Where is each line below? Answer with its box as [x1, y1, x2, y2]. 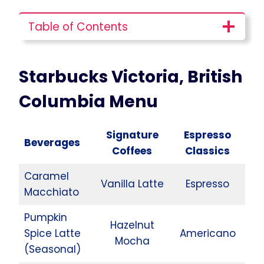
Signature [105, 127, 159, 142]
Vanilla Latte [100, 176, 164, 191]
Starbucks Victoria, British [19, 65, 242, 88]
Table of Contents [28, 18, 128, 35]
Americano [179, 226, 236, 240]
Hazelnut [110, 217, 154, 232]
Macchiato [24, 184, 79, 199]
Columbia [19, 90, 105, 113]
